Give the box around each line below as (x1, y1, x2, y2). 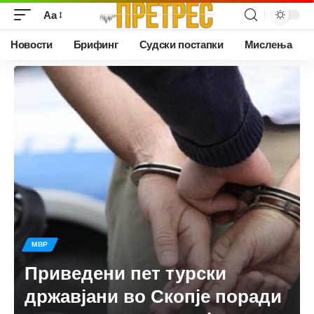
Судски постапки (139, 39, 224, 50)
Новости (11, 39, 53, 50)
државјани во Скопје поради (25, 285, 282, 307)
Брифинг (73, 39, 118, 50)
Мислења (244, 39, 292, 50)
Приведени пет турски (25, 262, 226, 284)
